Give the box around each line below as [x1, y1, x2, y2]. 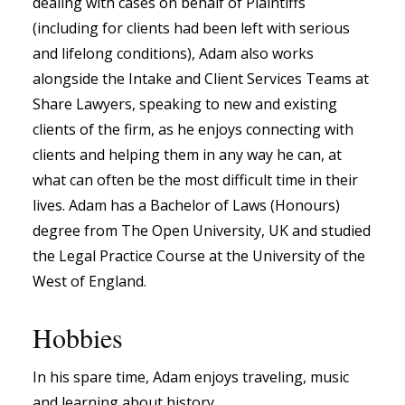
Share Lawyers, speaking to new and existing [33, 94, 337, 115]
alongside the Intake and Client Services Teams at [33, 69, 369, 89]
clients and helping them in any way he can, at [33, 145, 342, 165]
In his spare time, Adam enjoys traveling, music [33, 367, 349, 388]
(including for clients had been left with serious [33, 18, 350, 39]
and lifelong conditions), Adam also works [33, 43, 314, 64]
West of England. [33, 271, 146, 292]
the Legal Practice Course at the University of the [33, 246, 365, 267]
